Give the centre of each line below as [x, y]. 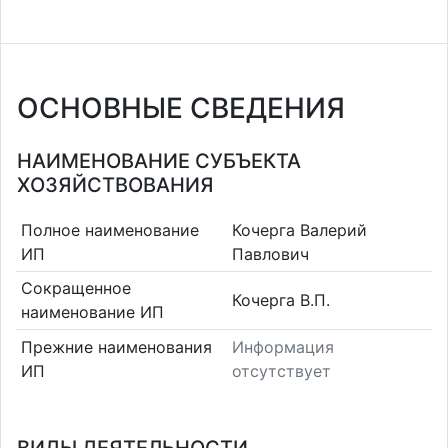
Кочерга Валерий [299, 229]
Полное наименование [109, 229]
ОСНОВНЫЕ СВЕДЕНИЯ [181, 108]
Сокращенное [75, 288]
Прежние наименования [116, 346]
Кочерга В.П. [281, 300]
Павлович [270, 253]
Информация [283, 346]
